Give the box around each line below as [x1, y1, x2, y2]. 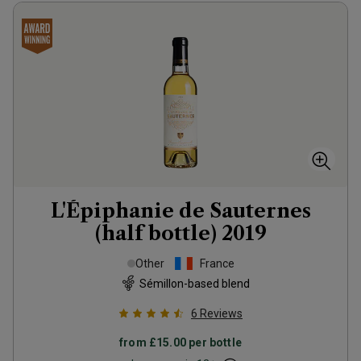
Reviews [200, 307, 243, 320]
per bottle [186, 336, 242, 349]
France [199, 257, 234, 270]
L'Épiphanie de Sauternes [50, 199, 311, 222]
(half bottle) [94, 222, 217, 245]
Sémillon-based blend [139, 276, 250, 290]
